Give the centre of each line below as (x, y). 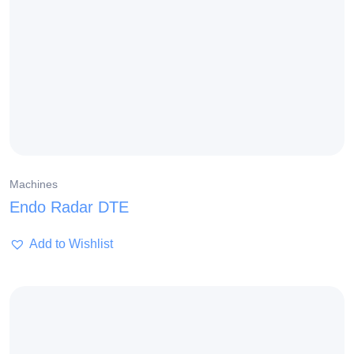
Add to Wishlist (71, 244)
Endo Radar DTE (69, 207)
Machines (34, 185)
